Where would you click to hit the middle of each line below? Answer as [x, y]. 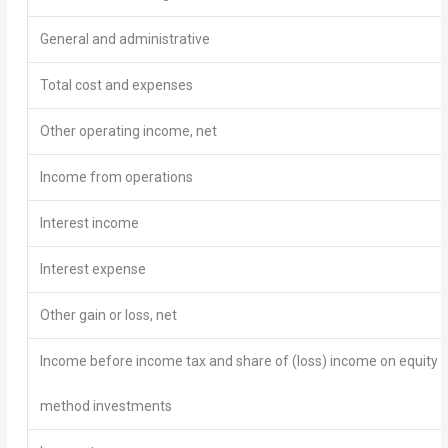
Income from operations [116, 176]
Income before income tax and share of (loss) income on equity [238, 360]
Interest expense [92, 268]
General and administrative [124, 38]
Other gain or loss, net [108, 314]
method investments [105, 406]
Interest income [89, 222]
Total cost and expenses [116, 84]
